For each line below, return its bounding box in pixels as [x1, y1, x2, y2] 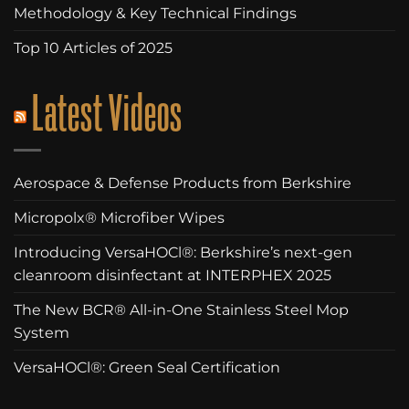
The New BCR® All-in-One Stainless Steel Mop [14, 301, 349, 320]
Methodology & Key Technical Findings [14, 4, 297, 22]
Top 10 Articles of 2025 [14, 38, 173, 57]
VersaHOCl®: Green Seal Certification [14, 359, 280, 377]
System [14, 324, 69, 342]
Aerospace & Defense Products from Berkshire [14, 174, 351, 193]
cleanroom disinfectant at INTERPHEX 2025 [14, 267, 331, 285]
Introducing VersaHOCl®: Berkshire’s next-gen [14, 244, 352, 262]
